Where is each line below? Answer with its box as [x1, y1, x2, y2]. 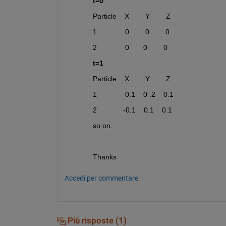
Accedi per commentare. [64, 174, 140, 183]
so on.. [92, 122, 115, 130]
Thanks [92, 153, 117, 161]
